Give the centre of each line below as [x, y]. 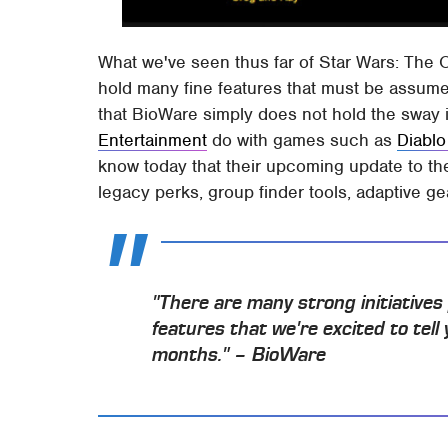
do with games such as [302, 139]
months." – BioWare [239, 354]
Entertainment [153, 139]
